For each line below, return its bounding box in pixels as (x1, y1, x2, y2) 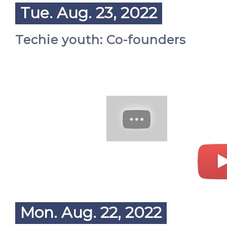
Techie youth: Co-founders (15, 32, 186, 47)
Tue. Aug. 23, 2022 (20, 4, 157, 22)
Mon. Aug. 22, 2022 (20, 203, 162, 222)
